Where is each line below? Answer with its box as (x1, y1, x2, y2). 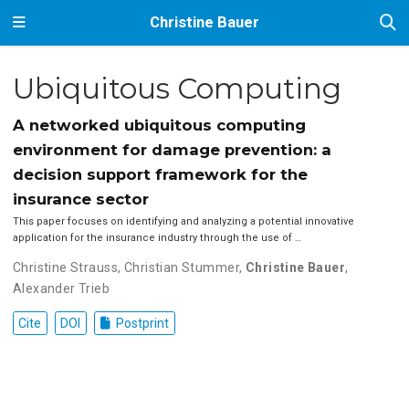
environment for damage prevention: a (12, 141, 331, 160)
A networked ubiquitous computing (12, 116, 306, 135)
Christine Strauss (12, 260, 118, 276)
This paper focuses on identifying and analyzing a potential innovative (12, 215, 354, 228)
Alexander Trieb (12, 281, 110, 297)
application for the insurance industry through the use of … (12, 232, 301, 245)
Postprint (112, 316, 169, 331)
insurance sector (12, 190, 149, 209)
